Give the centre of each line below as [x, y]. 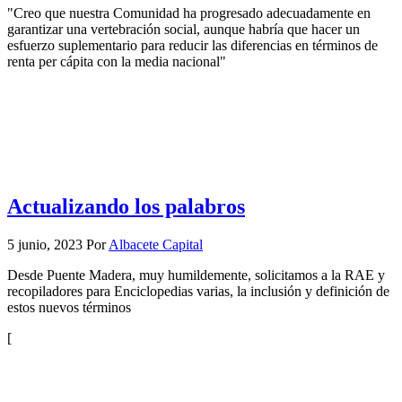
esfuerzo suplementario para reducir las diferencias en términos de [192, 45]
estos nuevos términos [69, 308]
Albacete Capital [156, 245]
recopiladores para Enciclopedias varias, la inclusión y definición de [198, 292]
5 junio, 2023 [45, 245]
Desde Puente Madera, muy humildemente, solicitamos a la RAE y [196, 275]
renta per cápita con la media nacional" [117, 61]
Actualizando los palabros [126, 207]
